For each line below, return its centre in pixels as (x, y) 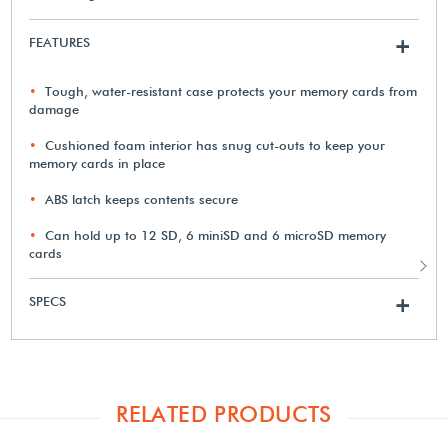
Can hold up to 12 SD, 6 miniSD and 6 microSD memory (216, 234)
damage (54, 108)
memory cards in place (97, 162)
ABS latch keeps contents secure (142, 198)
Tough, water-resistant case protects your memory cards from (231, 90)
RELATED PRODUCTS (224, 413)
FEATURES (60, 41)
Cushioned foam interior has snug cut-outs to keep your (215, 144)
